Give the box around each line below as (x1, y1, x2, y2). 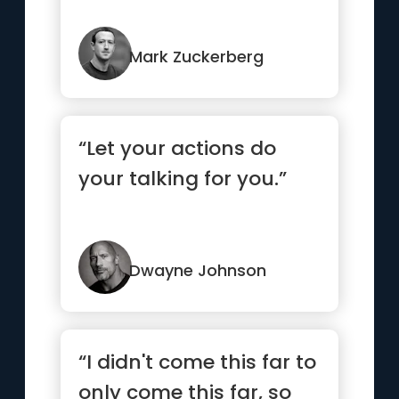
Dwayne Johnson (129, 259, 267, 281)
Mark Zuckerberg (129, 45, 265, 68)
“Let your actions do (78, 134, 277, 162)
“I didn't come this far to (78, 348, 317, 376)
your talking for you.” (78, 165, 288, 192)
